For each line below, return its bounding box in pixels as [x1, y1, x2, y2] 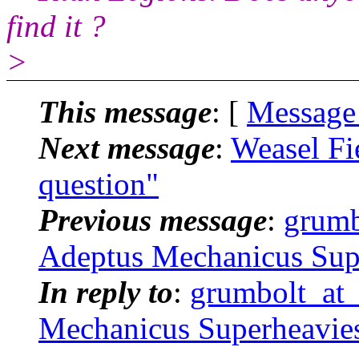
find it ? [6, 8, 106, 43]
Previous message [38, 202, 267, 237]
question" [38, 166, 159, 201]
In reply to [38, 274, 173, 309]
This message [38, 94, 212, 129]
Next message [38, 130, 215, 165]
